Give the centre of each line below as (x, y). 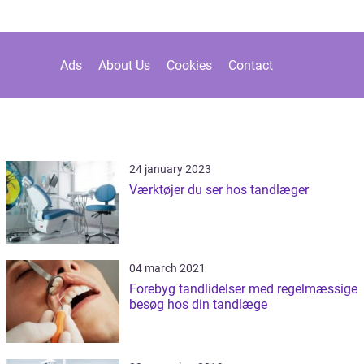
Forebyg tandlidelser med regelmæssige (243, 289)
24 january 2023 (170, 169)
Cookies (189, 65)
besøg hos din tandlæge (198, 304)
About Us (124, 65)
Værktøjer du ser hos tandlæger (219, 190)
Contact (251, 65)
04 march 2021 (167, 268)
